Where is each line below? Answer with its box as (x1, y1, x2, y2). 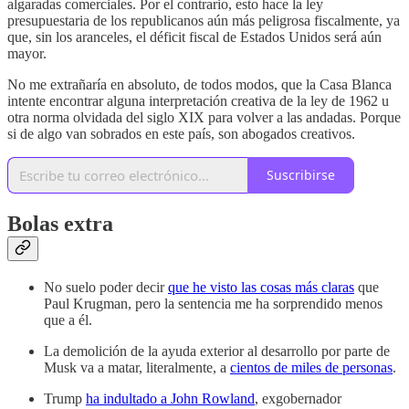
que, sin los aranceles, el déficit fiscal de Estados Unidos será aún (7, 28, 382, 45)
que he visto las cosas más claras (168, 278, 354, 295)
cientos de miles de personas (230, 359, 393, 375)
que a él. (44, 311, 92, 328)
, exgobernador (255, 390, 341, 406)
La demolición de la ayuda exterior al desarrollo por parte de (44, 342, 390, 359)
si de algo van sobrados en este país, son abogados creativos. (7, 125, 355, 142)
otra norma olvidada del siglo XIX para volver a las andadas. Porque (7, 109, 401, 125)
